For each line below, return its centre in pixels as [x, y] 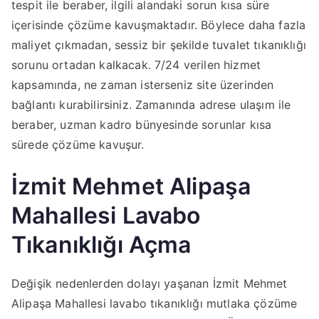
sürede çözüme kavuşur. [78, 145]
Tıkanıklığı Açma [101, 245]
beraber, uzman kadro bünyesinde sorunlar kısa [142, 125]
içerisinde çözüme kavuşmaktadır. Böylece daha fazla [159, 25]
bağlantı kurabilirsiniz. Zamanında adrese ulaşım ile [151, 105]
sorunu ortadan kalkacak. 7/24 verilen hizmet [136, 65]
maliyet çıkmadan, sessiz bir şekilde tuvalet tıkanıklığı [159, 45]
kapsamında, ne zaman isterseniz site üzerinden [143, 85]
